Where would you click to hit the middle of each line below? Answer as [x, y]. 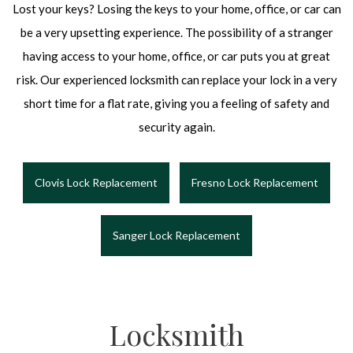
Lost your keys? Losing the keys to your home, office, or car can [176, 9]
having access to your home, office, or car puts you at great [176, 56]
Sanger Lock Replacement [176, 236]
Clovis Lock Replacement [96, 183]
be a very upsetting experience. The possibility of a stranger [176, 33]
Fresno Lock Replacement [255, 183]
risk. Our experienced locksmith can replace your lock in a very [176, 80]
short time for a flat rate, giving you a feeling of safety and [176, 104]
